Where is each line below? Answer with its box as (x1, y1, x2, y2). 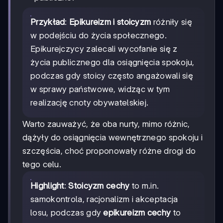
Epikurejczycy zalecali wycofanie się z (30, 44, 178, 54)
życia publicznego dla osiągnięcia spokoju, (30, 57, 195, 68)
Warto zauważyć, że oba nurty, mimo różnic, (22, 119, 190, 129)
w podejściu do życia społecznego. (30, 30, 167, 41)
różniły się (151, 17, 192, 27)
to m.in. (129, 181, 159, 191)
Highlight (30, 181, 64, 191)
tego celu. (22, 159, 62, 170)
